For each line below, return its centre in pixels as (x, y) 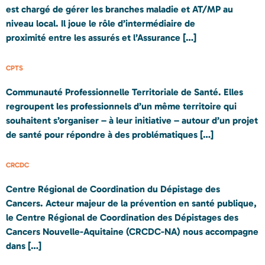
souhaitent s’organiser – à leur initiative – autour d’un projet (132, 120)
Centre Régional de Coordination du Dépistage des (113, 189)
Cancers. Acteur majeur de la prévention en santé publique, (131, 203)
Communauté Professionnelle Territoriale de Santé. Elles (125, 92)
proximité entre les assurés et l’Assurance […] (101, 37)
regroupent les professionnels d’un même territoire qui (121, 106)
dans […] (24, 246)
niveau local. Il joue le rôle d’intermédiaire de (101, 23)
